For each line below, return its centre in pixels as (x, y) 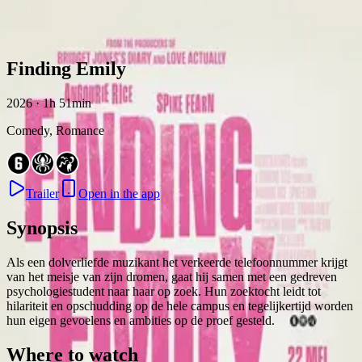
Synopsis (42, 227)
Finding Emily (66, 68)
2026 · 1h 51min (49, 103)
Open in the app (119, 193)
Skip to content (45, 34)
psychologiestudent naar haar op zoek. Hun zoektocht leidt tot (164, 291)
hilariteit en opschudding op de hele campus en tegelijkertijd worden (180, 305)
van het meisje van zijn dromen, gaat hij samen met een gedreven (172, 276)
